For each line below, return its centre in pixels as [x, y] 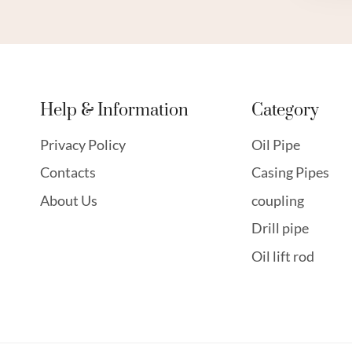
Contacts [68, 172]
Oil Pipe [276, 144]
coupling [278, 200]
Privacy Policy [83, 144]
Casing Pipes [291, 172]
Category [286, 110]
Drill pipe [280, 228]
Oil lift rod [283, 256]
